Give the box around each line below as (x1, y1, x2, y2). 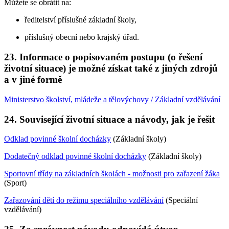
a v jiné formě (4, 74, 62, 85)
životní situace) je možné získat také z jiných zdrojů (4, 63, 218, 74)
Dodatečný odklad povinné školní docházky (4, 152, 146, 161)
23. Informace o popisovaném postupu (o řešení (4, 52, 202, 63)
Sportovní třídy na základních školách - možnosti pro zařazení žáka (4, 169, 220, 178)
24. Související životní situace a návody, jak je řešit (4, 113, 215, 125)
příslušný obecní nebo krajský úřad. (25, 33, 139, 42)
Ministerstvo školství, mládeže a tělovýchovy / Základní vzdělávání (4, 95, 220, 104)
